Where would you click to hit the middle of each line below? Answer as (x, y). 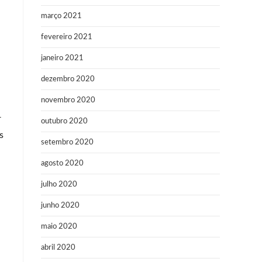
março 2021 (61, 16)
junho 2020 (60, 206)
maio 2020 (59, 227)
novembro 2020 (68, 100)
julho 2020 (59, 185)
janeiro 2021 (62, 58)
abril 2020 (58, 248)
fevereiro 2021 (67, 37)
